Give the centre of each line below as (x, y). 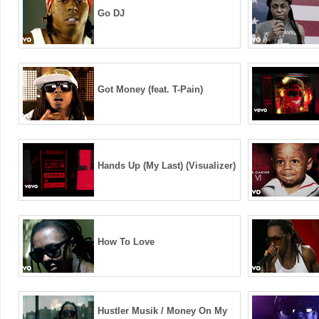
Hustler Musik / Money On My (162, 311)
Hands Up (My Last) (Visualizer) (167, 166)
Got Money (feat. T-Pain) (150, 89)
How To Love (126, 242)
